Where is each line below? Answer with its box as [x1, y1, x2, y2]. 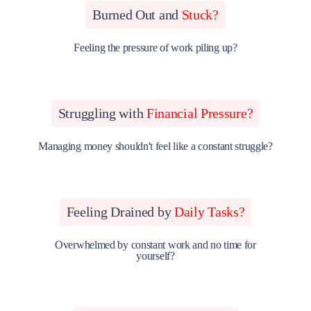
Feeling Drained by [66, 204, 174, 219]
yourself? [136, 250, 175, 262]
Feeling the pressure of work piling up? [74, 42, 237, 53]
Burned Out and [92, 7, 182, 22]
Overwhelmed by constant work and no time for [55, 239, 256, 251]
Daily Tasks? [174, 204, 245, 219]
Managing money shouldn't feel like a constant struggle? [38, 140, 273, 152]
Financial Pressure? [146, 106, 253, 121]
